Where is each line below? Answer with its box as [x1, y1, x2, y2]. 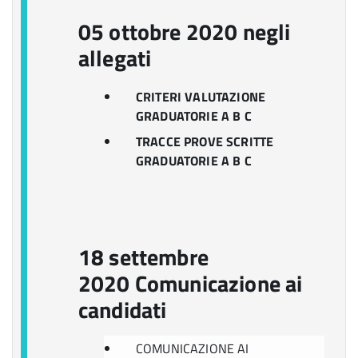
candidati [78, 292, 167, 327]
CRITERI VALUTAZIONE [136, 87, 266, 106]
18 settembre [78, 240, 209, 274]
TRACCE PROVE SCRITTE [136, 132, 274, 151]
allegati [78, 41, 152, 75]
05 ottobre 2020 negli [78, 14, 291, 49]
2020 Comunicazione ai [78, 266, 303, 300]
